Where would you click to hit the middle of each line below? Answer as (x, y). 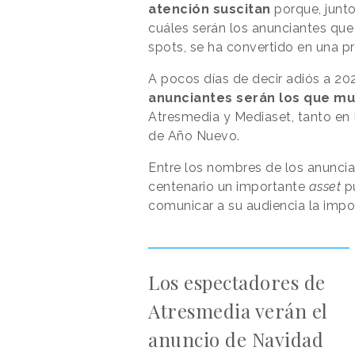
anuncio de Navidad (236, 339)
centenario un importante (229, 186)
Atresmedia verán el (238, 310)
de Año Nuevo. (196, 136)
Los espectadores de (237, 282)
